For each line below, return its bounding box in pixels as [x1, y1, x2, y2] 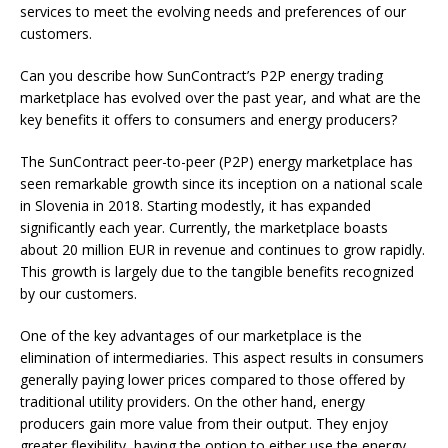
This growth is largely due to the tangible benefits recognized [20, 262, 414, 282]
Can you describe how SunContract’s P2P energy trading [20, 66, 383, 86]
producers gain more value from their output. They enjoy [20, 414, 388, 434]
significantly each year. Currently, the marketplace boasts [20, 218, 388, 238]
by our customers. [20, 284, 137, 304]
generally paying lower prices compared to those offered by [20, 370, 405, 390]
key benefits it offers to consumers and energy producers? [20, 110, 397, 130]
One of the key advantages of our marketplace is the [20, 326, 362, 346]
